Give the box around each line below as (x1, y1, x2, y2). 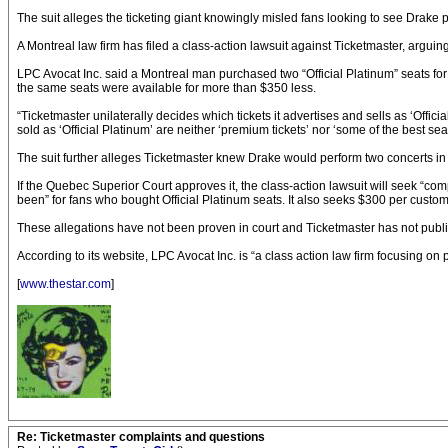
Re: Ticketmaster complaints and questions (17, 430, 265, 444)
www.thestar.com (20, 277, 111, 291)
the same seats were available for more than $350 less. (17, 81, 316, 95)
